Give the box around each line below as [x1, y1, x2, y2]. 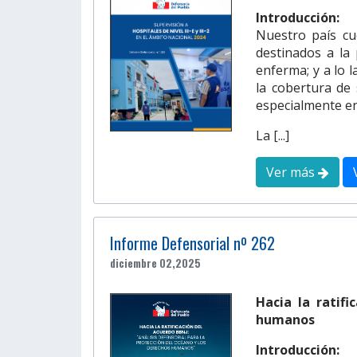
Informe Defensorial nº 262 [110, 230, 275, 255]
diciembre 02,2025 [110, 254, 201, 271]
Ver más [266, 163, 318, 181]
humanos [256, 310, 315, 328]
